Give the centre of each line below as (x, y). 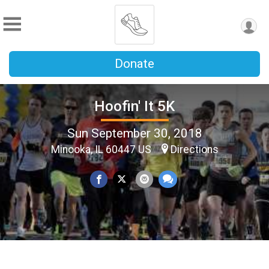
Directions (194, 149)
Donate (134, 64)
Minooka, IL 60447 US (102, 149)
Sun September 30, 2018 (134, 133)
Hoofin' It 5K (134, 106)
